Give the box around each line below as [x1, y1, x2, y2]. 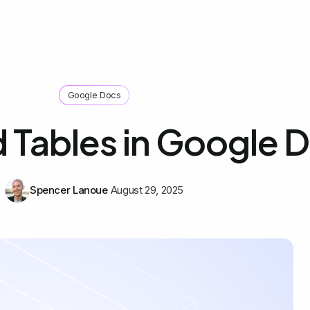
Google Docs [67, 89, 121, 100]
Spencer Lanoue [29, 183, 108, 197]
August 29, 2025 [110, 183, 184, 197]
